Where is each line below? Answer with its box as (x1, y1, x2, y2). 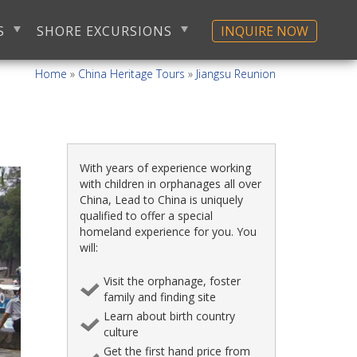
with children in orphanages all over (79, 176, 261, 191)
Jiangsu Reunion (196, 66, 276, 81)
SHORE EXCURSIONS (37, 22, 172, 40)
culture (103, 324, 139, 339)
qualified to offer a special (79, 208, 213, 223)
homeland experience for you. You (79, 224, 257, 239)
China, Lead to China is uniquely (79, 192, 243, 207)
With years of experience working (79, 160, 251, 175)
